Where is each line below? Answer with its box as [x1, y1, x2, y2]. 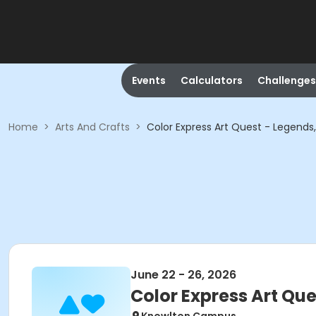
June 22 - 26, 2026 [130, 267, 236, 283]
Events [131, 73, 166, 87]
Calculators [180, 73, 243, 87]
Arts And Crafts [55, 120, 130, 134]
